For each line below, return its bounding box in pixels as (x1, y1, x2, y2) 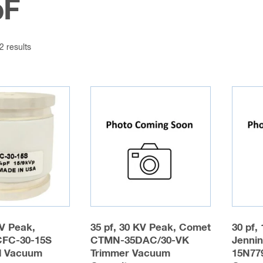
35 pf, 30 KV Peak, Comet (90, 222, 211, 233)
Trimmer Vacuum (90, 248, 171, 259)
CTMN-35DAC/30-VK (90, 235, 190, 246)
